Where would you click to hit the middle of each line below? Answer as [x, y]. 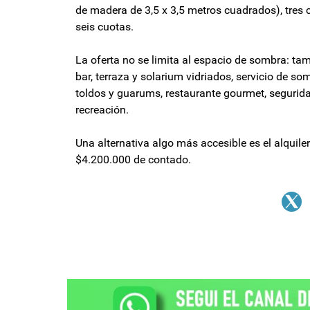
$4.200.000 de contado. [133, 159]
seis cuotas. [104, 26]
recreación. [102, 109]
